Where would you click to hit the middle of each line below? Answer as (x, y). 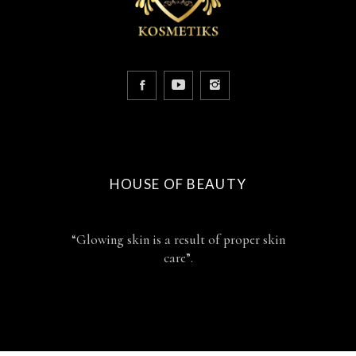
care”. (178, 257)
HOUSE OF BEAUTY (178, 184)
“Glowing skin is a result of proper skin (178, 239)
